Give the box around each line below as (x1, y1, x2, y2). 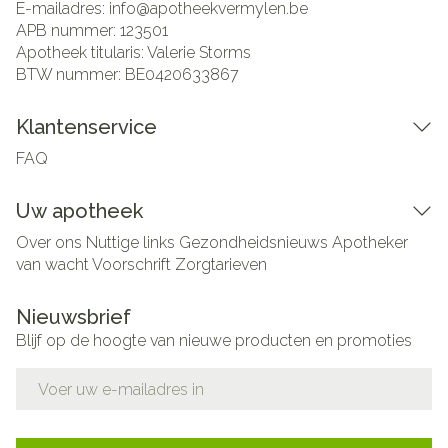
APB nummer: (16, 21, 120, 40)
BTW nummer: (16, 65, 125, 84)
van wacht (16, 255, 89, 274)
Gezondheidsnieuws (179, 233, 328, 252)
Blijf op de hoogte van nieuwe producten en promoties (16, 331, 412, 350)
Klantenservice (16, 115, 157, 139)
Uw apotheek (16, 199, 143, 223)
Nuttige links (86, 233, 175, 252)
